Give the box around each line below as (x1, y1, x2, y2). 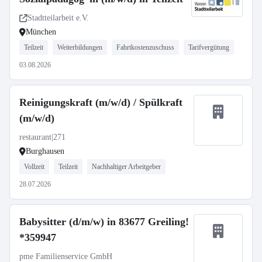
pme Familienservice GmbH (19, 252, 112, 261)
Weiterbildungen (57, 43, 102, 51)
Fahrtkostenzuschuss (116, 43, 174, 51)
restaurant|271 (19, 133, 65, 142)
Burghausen (26, 147, 64, 156)
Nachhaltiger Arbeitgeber (92, 163, 161, 171)
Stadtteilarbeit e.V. (27, 13, 89, 22)
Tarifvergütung (188, 43, 229, 51)
